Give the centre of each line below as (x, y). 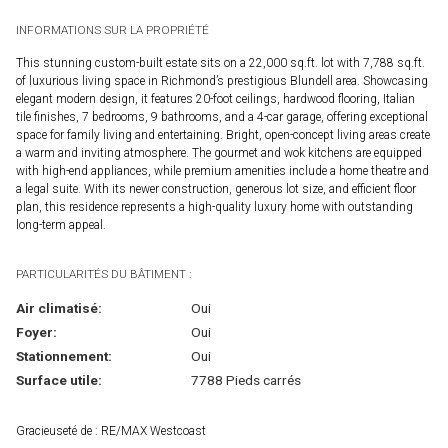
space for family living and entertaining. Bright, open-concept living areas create (223, 135)
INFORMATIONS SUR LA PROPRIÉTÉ (112, 30)
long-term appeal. (61, 225)
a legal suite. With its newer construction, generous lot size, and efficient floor (216, 189)
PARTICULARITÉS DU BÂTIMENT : (103, 274)
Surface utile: (59, 380)
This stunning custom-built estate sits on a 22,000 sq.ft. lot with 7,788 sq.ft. (220, 63)
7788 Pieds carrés (245, 380)
